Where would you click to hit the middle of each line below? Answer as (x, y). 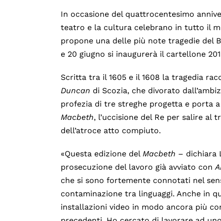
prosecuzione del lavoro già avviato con (138, 167)
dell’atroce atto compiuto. (111, 131)
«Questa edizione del (102, 154)
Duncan (76, 91)
